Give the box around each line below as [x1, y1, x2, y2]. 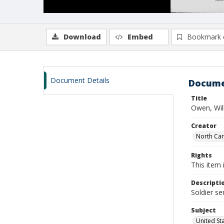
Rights [191, 151, 212, 159]
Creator [191, 121, 216, 130]
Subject [191, 206, 216, 214]
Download [63, 32, 101, 41]
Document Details [50, 75, 109, 85]
